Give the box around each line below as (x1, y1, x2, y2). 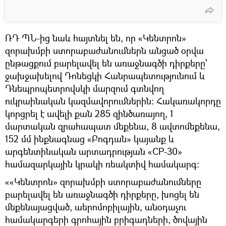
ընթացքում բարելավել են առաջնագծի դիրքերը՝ (5, 56, 207, 69)
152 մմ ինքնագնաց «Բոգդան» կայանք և (5, 132, 174, 145)
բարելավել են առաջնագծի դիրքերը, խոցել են (5, 188, 199, 200)
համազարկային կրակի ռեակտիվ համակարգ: (5, 157, 199, 170)
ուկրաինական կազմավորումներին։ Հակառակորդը (5, 94, 221, 107)
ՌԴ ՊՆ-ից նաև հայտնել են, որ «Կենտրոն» (5, 31, 186, 44)
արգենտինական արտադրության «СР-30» (5, 145, 182, 157)
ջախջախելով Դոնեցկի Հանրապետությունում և (5, 69, 205, 82)
